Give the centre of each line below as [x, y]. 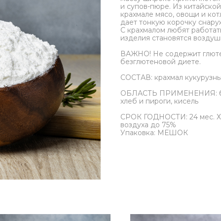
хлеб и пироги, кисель [159, 101]
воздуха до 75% [148, 125]
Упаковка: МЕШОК [154, 133]
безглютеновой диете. [161, 62]
